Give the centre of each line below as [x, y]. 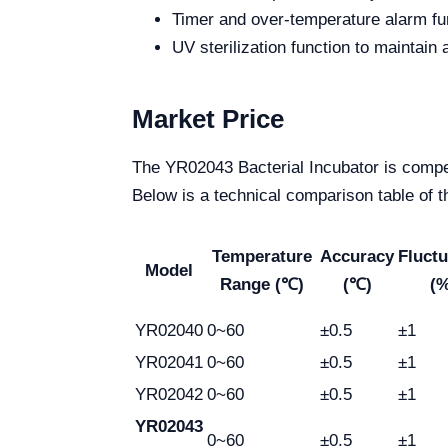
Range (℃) [261, 284]
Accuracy [357, 256]
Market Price [208, 118]
